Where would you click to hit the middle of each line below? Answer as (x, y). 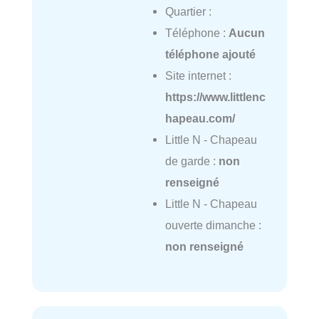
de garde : (192, 161)
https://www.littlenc (215, 96)
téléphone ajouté (210, 54)
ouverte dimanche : (213, 225)
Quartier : (188, 11)
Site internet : (198, 75)
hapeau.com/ (200, 118)
